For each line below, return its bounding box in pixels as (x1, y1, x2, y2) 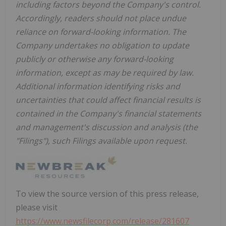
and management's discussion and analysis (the (16, 122, 198, 133)
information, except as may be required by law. (16, 67, 194, 79)
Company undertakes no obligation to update (16, 40, 189, 51)
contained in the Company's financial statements (16, 108, 201, 120)
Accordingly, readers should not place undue (16, 13, 186, 24)
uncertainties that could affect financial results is (16, 94, 201, 106)
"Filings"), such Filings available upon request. (16, 135, 187, 147)
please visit (16, 202, 58, 213)
